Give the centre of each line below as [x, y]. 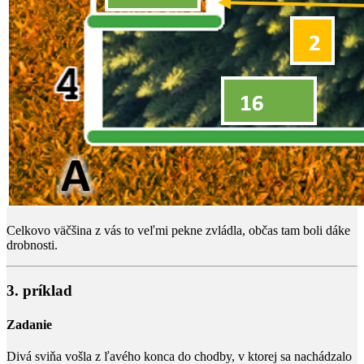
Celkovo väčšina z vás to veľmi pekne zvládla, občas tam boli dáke [178, 230]
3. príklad [39, 291]
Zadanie [29, 324]
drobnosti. [32, 245]
